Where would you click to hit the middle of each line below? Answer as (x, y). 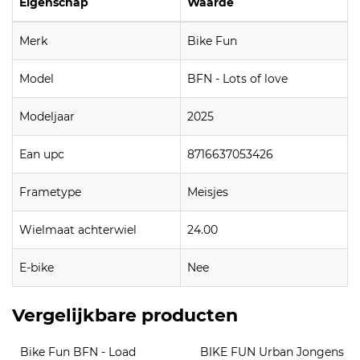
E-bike (37, 267)
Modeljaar (47, 116)
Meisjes (208, 192)
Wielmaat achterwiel (78, 229)
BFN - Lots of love (237, 78)
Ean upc (42, 154)
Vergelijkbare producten (125, 315)
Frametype (50, 192)
